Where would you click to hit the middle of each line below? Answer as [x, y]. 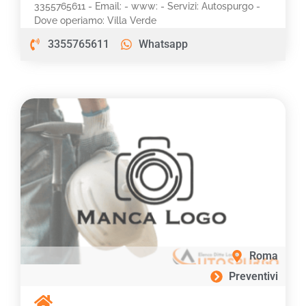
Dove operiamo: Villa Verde [95, 20]
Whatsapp [163, 44]
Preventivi [253, 276]
